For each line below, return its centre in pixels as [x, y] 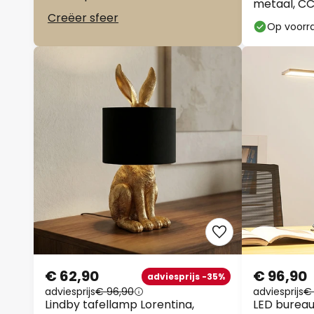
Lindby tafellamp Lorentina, [120, 305]
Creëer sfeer [83, 18]
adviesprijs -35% [186, 276]
